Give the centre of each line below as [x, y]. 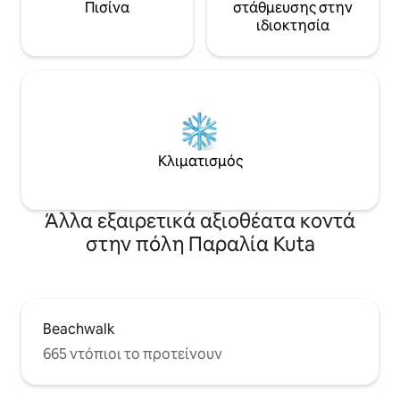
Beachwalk [79, 329]
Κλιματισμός [200, 162]
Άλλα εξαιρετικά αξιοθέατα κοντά [200, 221]
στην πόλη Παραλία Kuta [200, 245]
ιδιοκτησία [293, 26]
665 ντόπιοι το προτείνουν [133, 354]
